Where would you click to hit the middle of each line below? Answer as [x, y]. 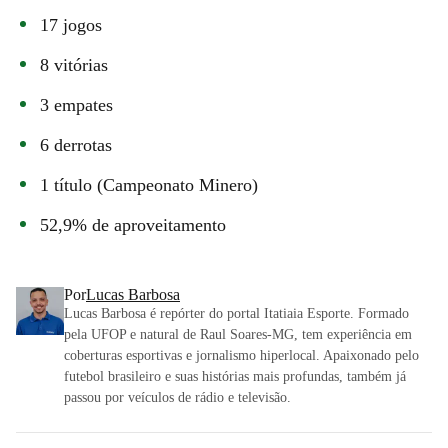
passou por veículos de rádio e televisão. [177, 397]
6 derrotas [76, 144]
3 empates [76, 104]
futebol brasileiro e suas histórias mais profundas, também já [235, 376]
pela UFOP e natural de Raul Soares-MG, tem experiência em [238, 334]
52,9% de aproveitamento [133, 224]
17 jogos [71, 24]
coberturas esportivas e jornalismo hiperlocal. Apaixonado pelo [241, 355]
